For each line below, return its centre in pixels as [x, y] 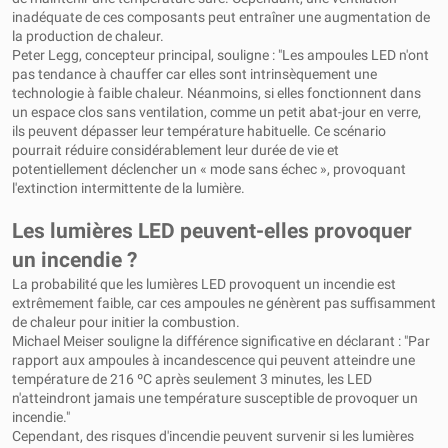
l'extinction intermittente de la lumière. [128, 188]
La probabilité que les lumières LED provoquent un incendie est [204, 284]
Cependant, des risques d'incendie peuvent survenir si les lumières [213, 436]
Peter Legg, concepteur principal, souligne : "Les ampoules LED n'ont [220, 55]
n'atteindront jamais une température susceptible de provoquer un [215, 398]
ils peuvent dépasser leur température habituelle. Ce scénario [199, 131]
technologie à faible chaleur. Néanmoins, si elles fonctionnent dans [216, 93]
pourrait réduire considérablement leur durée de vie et [175, 150]
